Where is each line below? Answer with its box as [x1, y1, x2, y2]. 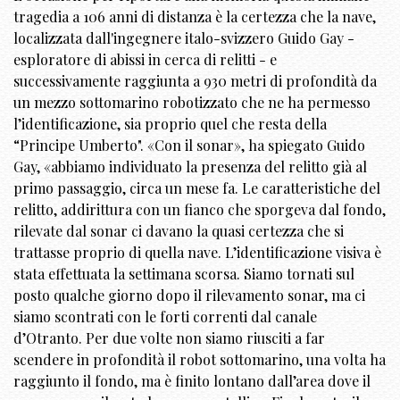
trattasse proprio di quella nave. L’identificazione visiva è [13, 242, 381, 262]
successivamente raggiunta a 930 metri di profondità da [13, 71, 377, 90]
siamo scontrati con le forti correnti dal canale [13, 306, 317, 326]
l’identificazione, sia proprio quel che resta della [13, 113, 327, 133]
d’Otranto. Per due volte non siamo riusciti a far [13, 328, 325, 347]
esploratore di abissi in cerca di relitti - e [13, 49, 277, 69]
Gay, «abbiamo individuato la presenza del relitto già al [13, 156, 367, 176]
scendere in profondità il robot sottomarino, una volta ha [13, 349, 386, 369]
